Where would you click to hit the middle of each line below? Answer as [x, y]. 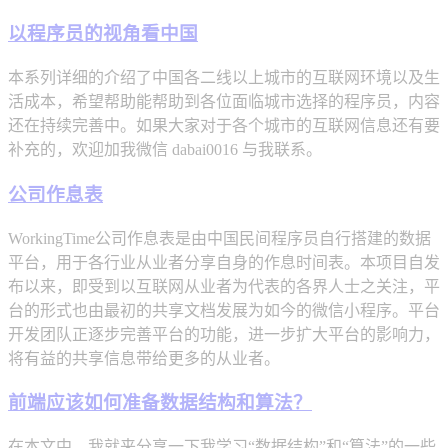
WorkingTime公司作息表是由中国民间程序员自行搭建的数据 [219, 238]
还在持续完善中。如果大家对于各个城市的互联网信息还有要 [224, 126]
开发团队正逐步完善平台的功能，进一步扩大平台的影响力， [224, 334]
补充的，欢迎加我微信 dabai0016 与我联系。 [165, 150]
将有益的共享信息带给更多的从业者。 [144, 358]
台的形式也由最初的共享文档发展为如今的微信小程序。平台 [224, 310]
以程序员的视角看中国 [103, 34]
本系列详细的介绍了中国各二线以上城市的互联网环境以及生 [224, 78]
